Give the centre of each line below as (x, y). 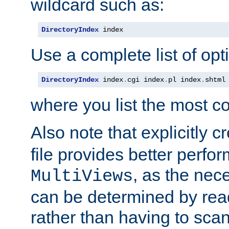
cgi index (146, 79)
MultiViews (82, 176)
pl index (185, 79)
